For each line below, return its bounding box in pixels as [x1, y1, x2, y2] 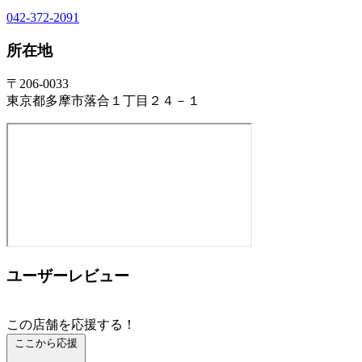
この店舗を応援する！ [6, 317, 136, 331]
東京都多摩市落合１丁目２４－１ [6, 94, 200, 108]
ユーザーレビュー [6, 267, 129, 284]
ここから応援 [15, 336, 78, 349]
